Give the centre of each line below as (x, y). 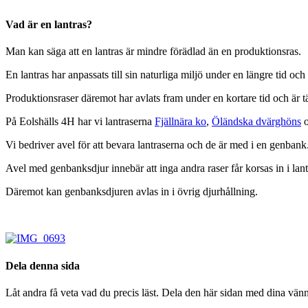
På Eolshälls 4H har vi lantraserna (80, 122)
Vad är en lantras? (49, 25)
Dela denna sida (43, 265)
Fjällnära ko (180, 122)
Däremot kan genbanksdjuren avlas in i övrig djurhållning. (132, 192)
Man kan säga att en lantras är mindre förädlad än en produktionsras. (153, 52)
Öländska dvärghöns (256, 122)
